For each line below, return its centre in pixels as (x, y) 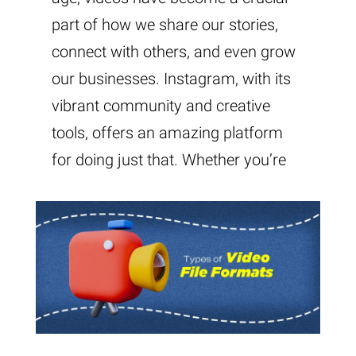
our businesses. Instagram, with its (171, 78)
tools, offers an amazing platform (167, 132)
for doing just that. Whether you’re (169, 159)
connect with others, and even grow (174, 51)
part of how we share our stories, (165, 24)
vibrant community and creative (161, 105)
